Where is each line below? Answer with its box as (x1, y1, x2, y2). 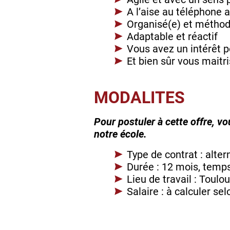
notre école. (94, 128, 147, 141)
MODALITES (94, 88, 185, 108)
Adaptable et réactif (127, 30, 218, 43)
